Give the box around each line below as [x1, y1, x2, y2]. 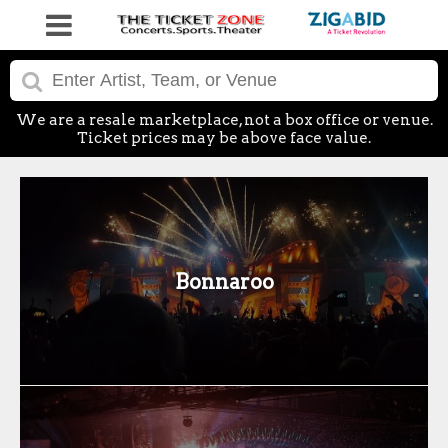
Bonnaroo [174, 269, 274, 293]
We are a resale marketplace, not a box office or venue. [15, 111, 433, 129]
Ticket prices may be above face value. [77, 129, 371, 147]
